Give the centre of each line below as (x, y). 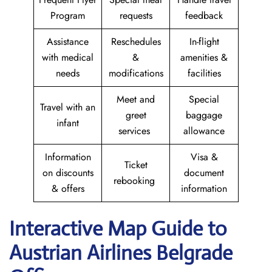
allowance (204, 131)
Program (68, 15)
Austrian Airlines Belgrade (121, 253)
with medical (68, 57)
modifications (136, 73)
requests (136, 15)
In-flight (204, 42)
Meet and (136, 99)
